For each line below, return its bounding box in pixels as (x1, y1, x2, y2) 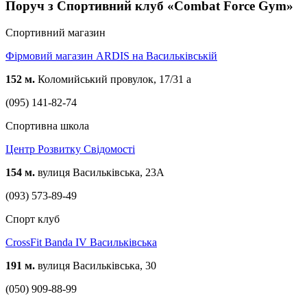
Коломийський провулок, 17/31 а (35, 73, 191, 85)
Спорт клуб (5, 212, 60, 225)
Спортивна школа (5, 119, 89, 132)
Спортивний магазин (5, 26, 106, 38)
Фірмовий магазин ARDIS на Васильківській (5, 49, 217, 62)
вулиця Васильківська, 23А (35, 166, 164, 178)
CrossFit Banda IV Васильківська (5, 236, 157, 248)
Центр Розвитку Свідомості (5, 143, 135, 155)
